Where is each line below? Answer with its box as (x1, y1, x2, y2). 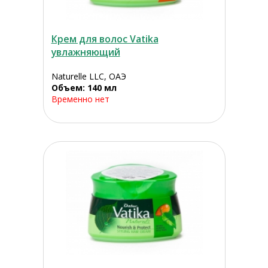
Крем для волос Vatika (51, 32, 159, 46)
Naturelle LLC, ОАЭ (51, 71, 126, 83)
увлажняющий (51, 45, 120, 59)
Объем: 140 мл (51, 82, 117, 94)
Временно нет (51, 93, 109, 105)
